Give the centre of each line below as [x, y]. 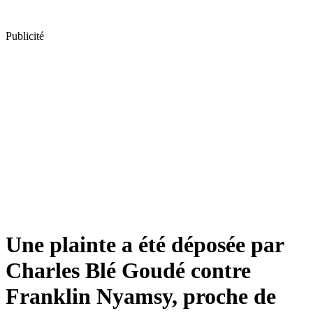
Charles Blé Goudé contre [128, 271]
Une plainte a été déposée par [145, 245]
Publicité [25, 36]
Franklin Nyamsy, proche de [141, 297]
